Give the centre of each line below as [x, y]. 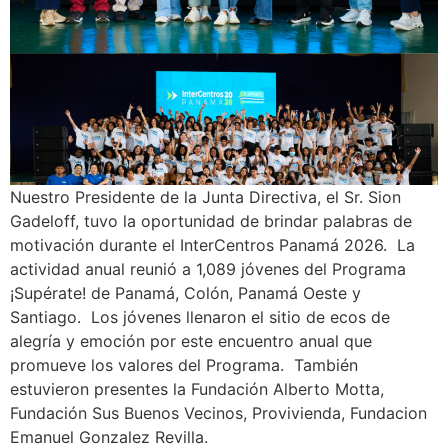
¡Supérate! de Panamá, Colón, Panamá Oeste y [185, 293]
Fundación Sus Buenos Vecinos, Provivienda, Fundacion [218, 413]
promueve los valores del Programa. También [184, 365]
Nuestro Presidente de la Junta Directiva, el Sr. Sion [205, 197]
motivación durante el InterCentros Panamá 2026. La [212, 245]
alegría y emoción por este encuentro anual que [191, 341]
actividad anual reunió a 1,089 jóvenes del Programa [208, 269]
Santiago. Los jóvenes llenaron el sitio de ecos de [200, 317]
